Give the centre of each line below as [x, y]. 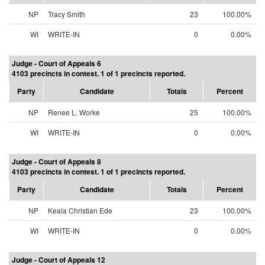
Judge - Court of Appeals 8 [56, 161]
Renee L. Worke [74, 112]
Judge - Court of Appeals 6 [56, 63]
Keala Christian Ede [80, 210]
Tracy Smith [67, 14]
